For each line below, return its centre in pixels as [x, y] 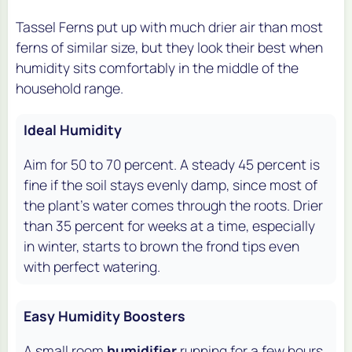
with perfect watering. [92, 266]
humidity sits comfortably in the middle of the [157, 67]
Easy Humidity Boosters [104, 315]
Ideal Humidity [73, 129]
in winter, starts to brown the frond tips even [161, 246]
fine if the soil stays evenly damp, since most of [170, 184]
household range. [70, 88]
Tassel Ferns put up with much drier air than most [169, 26]
